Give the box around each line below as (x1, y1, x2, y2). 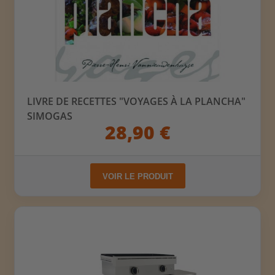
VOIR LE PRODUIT (102, 171, 173, 181)
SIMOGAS (27, 109, 73, 123)
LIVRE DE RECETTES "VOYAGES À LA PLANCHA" (27, 94, 246, 108)
